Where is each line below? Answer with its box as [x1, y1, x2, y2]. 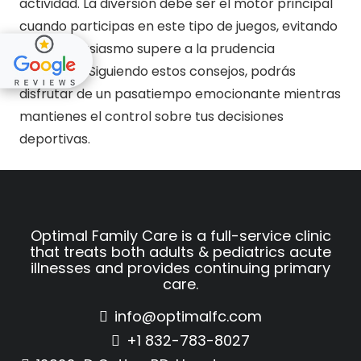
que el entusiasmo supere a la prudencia [19, 39, 275, 59]
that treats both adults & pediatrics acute [30, 242, 331, 263]
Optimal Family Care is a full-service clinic [30, 226, 331, 247]
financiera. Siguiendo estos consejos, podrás [19, 62, 296, 81]
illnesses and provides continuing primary [31, 258, 330, 279]
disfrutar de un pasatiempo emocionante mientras [19, 85, 341, 104]
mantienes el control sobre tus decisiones [19, 107, 284, 127]
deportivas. [19, 130, 90, 149]
